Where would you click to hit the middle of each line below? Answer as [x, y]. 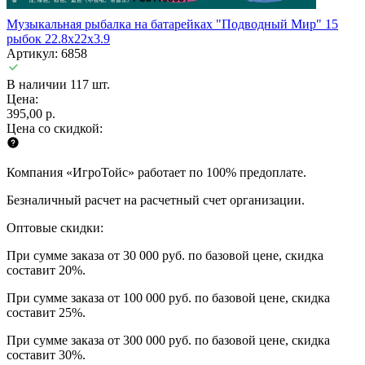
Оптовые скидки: [55, 227]
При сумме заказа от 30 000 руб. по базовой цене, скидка [165, 255]
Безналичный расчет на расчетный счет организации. [156, 200]
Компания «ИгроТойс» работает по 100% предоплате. [156, 172]
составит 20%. [46, 270]
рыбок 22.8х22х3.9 [58, 38]
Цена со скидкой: [55, 128]
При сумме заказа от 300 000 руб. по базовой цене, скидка [168, 340]
